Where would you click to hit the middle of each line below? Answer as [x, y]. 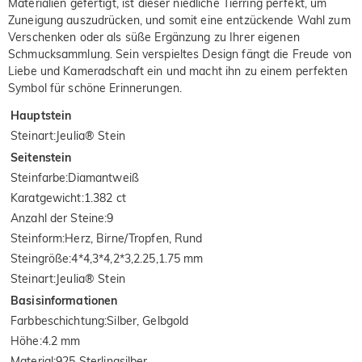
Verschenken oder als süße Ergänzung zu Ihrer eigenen [154, 37]
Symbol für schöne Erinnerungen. [95, 88]
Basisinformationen [64, 300]
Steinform [37, 238]
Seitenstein [41, 157]
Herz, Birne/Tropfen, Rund [134, 238]
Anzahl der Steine [58, 218]
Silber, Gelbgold [148, 320]
